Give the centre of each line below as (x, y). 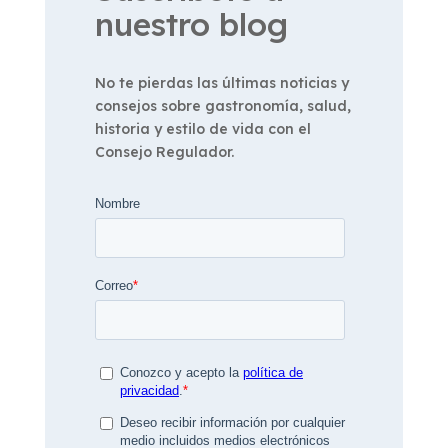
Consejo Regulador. (164, 151)
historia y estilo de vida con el (202, 128)
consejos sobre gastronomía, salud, (222, 105)
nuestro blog (191, 23)
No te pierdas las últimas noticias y (221, 82)
